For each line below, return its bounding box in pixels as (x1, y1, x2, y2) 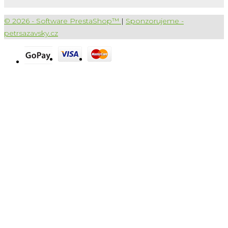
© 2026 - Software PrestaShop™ (4, 16, 121, 25)
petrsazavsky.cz (4, 28, 58, 38)
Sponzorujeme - (126, 16, 184, 25)
